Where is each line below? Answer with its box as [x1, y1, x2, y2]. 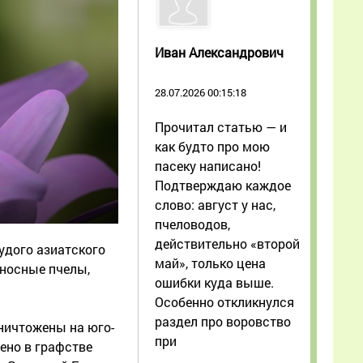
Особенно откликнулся [155, 293, 294, 310]
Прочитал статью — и [155, 117, 287, 135]
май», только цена [155, 254, 266, 271]
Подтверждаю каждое [155, 176, 291, 194]
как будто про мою [155, 137, 270, 155]
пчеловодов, [155, 215, 230, 233]
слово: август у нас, [155, 195, 275, 213]
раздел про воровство [155, 312, 291, 330]
